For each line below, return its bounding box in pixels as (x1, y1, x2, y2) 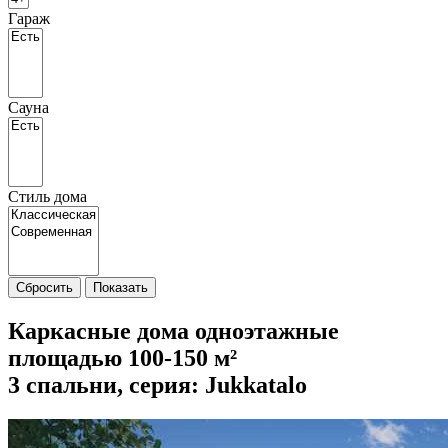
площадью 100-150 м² (8, 344, 237, 371)
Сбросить (16, 280, 73, 295)
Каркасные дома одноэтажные (8, 317, 339, 344)
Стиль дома (8, 188, 87, 205)
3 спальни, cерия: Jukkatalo (8, 371, 307, 398)
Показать (93, 280, 148, 295)
